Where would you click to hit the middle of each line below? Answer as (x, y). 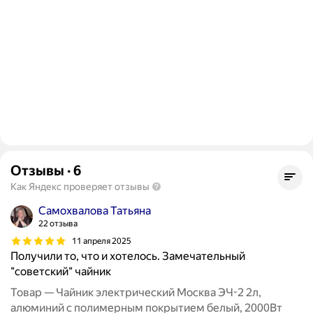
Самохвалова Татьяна (95, 211)
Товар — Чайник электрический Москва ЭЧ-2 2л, (136, 293)
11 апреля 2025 (102, 241)
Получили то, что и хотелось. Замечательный (128, 256)
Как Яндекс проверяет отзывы (80, 187)
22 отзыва (58, 224)
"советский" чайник (61, 272)
